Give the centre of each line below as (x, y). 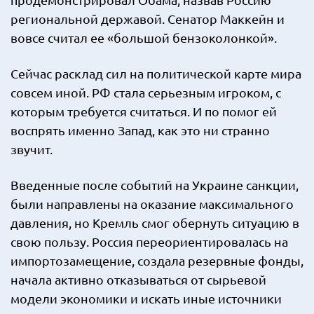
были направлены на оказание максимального (152, 204)
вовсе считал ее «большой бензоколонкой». (144, 37)
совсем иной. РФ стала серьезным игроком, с (146, 92)
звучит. (32, 149)
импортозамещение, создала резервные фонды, (157, 260)
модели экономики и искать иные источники (146, 298)
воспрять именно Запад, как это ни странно (140, 130)
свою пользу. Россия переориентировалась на (149, 241)
